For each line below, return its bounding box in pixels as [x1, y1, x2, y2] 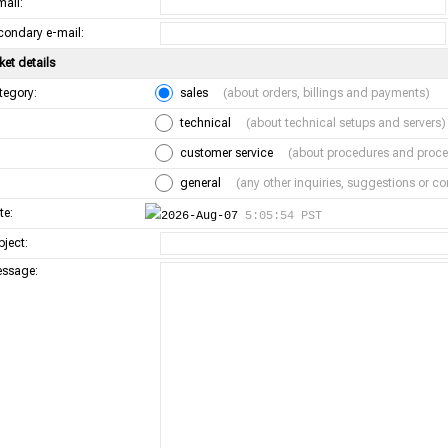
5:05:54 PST [245, 209, 322, 223]
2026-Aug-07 [161, 209, 245, 223]
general [180, 176, 236, 190]
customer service [180, 146, 288, 160]
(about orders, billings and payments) [223, 86, 430, 100]
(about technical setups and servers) [246, 116, 446, 130]
